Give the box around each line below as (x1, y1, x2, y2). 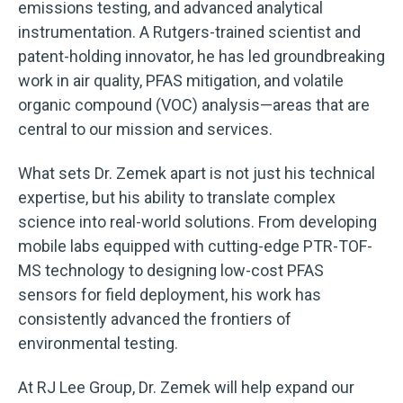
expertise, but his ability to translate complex (18, 187, 336, 207)
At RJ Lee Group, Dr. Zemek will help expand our (18, 378, 354, 398)
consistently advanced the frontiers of (18, 309, 291, 328)
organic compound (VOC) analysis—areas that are (18, 94, 370, 114)
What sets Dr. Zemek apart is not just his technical (18, 163, 375, 183)
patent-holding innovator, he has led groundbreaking (18, 46, 385, 66)
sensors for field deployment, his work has (18, 284, 321, 304)
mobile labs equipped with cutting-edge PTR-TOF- (18, 236, 372, 255)
